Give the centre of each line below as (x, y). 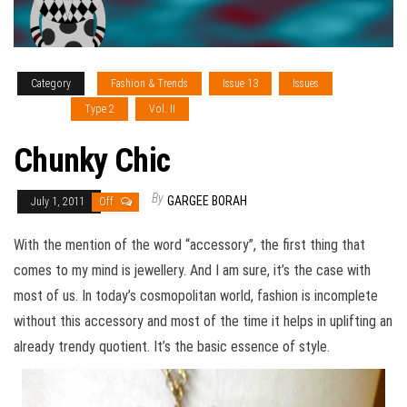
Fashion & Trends (149, 84)
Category (51, 84)
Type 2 (99, 109)
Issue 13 (240, 84)
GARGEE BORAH (207, 201)
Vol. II (162, 109)
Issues (306, 84)
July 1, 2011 (59, 202)
